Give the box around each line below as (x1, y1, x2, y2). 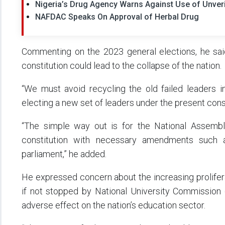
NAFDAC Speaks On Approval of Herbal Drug (35, 12, 199, 22)
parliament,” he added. (22, 149, 106, 160)
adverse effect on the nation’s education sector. (22, 200, 205, 211)
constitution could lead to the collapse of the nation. (22, 60, 221, 71)
